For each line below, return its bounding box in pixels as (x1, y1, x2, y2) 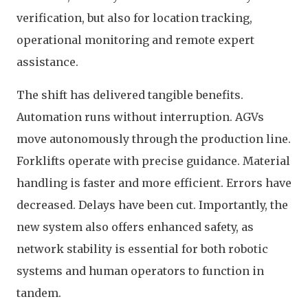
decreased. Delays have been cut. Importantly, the (16, 198, 288, 212)
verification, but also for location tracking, (16, 11, 252, 25)
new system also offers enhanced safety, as (16, 220, 254, 234)
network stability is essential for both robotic (16, 242, 268, 256)
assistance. (16, 55, 78, 69)
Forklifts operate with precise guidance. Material (16, 154, 290, 168)
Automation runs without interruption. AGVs (16, 110, 264, 124)
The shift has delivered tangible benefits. (16, 88, 243, 102)
